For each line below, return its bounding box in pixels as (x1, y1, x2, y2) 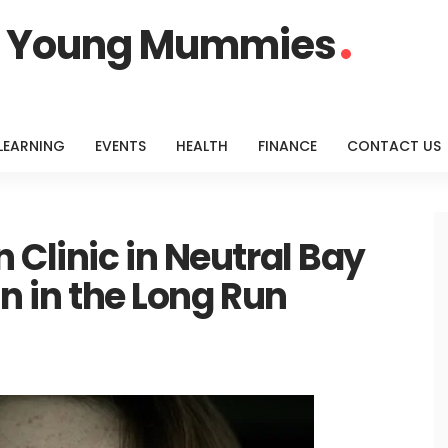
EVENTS (95, 136, 146, 156)
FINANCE (258, 136, 317, 156)
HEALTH (176, 136, 228, 156)
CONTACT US (347, 136, 441, 156)
